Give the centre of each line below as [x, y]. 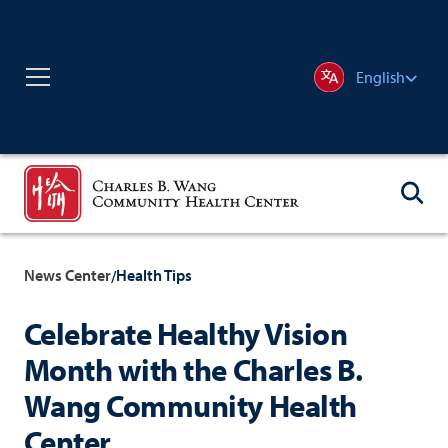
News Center [67, 275]
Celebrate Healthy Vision [185, 332]
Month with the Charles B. [193, 368]
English [380, 76]
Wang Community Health [190, 404]
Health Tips [153, 275]
